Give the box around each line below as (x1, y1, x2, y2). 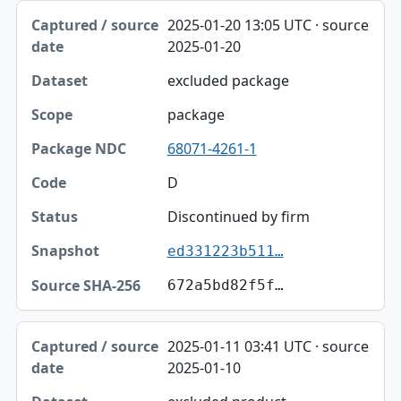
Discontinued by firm (166, 207, 310, 227)
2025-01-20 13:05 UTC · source (166, 15, 369, 36)
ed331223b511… (166, 243, 284, 260)
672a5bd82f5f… (166, 277, 284, 294)
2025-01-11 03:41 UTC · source (166, 337, 369, 357)
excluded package (166, 71, 289, 91)
